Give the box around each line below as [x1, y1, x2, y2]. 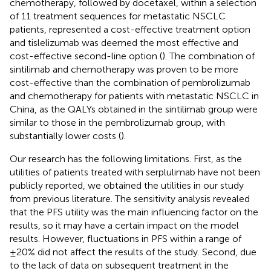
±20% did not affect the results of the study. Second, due [10, 246, 256, 258]
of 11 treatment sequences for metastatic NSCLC [10, 10, 226, 22]
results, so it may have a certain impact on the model [10, 219, 239, 231]
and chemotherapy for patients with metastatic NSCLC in [10, 90, 259, 102]
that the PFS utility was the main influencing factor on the [10, 206, 258, 218]
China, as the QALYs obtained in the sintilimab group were [10, 103, 258, 115]
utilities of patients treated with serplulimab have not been [10, 166, 260, 178]
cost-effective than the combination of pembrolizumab [10, 76, 250, 88]
